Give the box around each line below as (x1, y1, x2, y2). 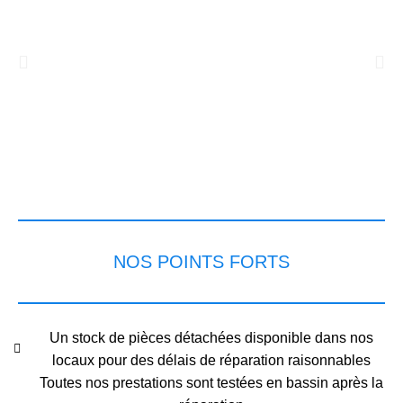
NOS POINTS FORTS (113, 252, 290, 272)
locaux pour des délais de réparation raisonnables (52, 353, 372, 368)
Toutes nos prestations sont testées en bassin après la (40, 375, 384, 390)
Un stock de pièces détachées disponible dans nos (49, 330, 374, 345)
